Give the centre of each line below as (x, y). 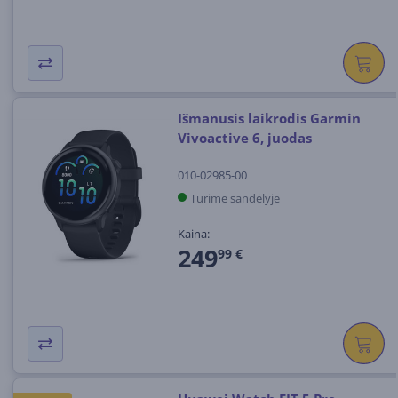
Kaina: (193, 234)
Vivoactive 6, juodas (244, 137)
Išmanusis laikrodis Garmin (269, 118)
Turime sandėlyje (235, 198)
